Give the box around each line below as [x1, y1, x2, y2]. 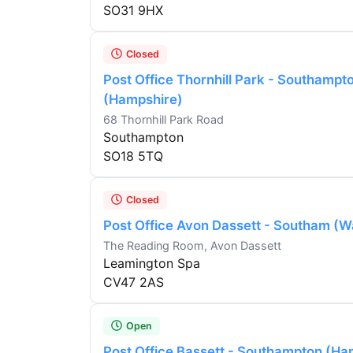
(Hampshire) [103, 91, 183, 108]
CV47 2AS [103, 274, 164, 291]
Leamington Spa [103, 255, 200, 272]
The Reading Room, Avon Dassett [103, 239, 281, 253]
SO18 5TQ [103, 148, 163, 165]
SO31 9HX [103, 2, 163, 19]
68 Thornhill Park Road [103, 113, 224, 127]
